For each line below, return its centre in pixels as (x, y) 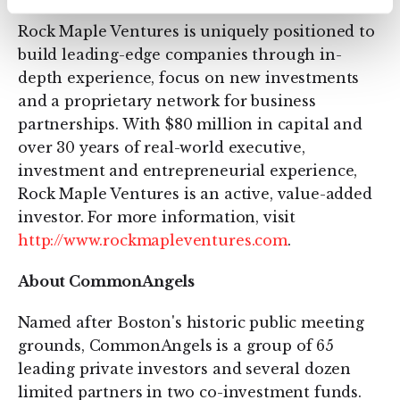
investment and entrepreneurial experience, (188, 171)
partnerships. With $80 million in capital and (190, 124)
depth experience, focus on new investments (189, 78)
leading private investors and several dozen (185, 369)
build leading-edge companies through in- (180, 54)
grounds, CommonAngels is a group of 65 (176, 346)
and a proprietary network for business (167, 101)
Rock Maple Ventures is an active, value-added (195, 194)
